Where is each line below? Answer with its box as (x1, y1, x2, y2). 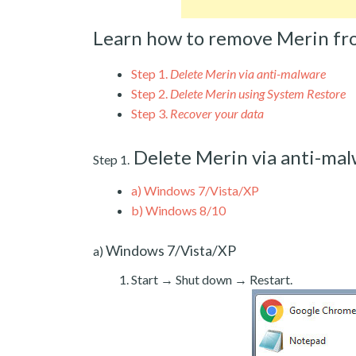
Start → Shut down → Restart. (131, 271, 292, 287)
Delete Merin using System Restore (170, 85, 346, 101)
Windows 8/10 (143, 202, 226, 218)
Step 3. (131, 105, 168, 121)
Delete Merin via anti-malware (170, 65, 326, 81)
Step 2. (131, 85, 168, 101)
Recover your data (170, 105, 264, 121)
